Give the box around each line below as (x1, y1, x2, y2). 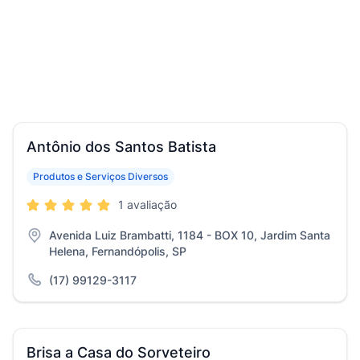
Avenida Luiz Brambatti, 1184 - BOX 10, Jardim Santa (49, 228, 330, 242)
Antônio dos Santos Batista (27, 138, 216, 155)
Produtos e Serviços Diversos (33, 170, 168, 182)
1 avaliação (118, 198, 177, 211)
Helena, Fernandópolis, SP (49, 244, 186, 258)
